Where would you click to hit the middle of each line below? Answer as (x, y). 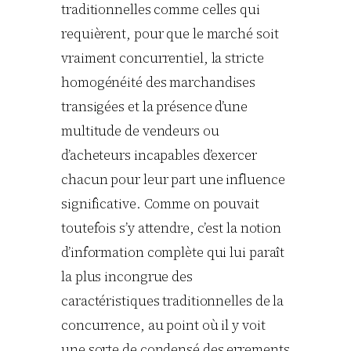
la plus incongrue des (127, 277)
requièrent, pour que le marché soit (170, 34)
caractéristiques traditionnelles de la (173, 301)
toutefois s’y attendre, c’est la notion (172, 228)
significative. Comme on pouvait (160, 204)
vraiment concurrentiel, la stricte (163, 58)
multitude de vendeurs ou (140, 131)
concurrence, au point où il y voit (163, 326)
